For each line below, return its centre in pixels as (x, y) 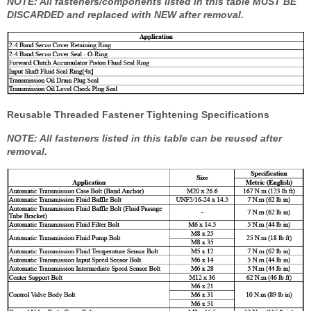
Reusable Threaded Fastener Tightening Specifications (138, 115)
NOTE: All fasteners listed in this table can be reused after (144, 138)
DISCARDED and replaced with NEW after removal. (125, 14)
